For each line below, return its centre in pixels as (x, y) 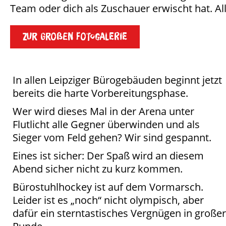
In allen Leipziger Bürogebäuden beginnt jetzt (117, 80)
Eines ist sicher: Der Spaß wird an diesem (108, 155)
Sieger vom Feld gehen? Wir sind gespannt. (112, 137)
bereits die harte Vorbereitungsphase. (100, 93)
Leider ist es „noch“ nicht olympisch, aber (108, 200)
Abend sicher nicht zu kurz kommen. (98, 168)
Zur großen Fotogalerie (75, 37)
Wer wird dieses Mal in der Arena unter (103, 111)
